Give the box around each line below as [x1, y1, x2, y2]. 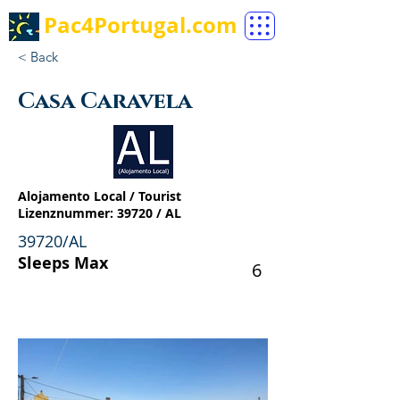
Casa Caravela [18, 87, 192, 116]
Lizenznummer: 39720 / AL [18, 204, 181, 221]
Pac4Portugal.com [44, 10, 237, 40]
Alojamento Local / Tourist [18, 187, 181, 204]
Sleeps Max [18, 252, 108, 274]
